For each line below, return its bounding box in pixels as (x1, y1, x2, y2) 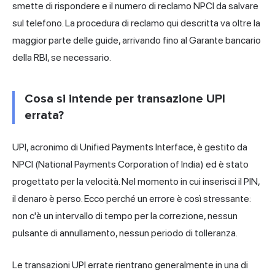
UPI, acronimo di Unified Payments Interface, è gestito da (12, 141, 247, 153)
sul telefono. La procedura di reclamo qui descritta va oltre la (12, 17, 260, 29)
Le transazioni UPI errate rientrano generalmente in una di (12, 258, 248, 271)
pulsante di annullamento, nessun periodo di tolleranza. (12, 227, 238, 239)
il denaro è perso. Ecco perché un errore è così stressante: (12, 192, 251, 204)
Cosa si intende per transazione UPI (25, 91, 225, 106)
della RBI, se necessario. (12, 51, 111, 63)
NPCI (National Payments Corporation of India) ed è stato (12, 158, 249, 170)
